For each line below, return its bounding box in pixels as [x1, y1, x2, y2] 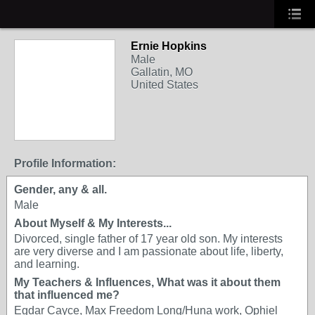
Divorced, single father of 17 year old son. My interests [14, 233, 283, 245]
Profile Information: [14, 157, 116, 169]
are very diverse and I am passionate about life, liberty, [14, 245, 283, 257]
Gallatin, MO [131, 66, 193, 78]
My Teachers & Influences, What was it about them [14, 276, 281, 288]
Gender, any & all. [14, 184, 107, 195]
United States [131, 79, 198, 91]
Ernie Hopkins [131, 40, 207, 52]
